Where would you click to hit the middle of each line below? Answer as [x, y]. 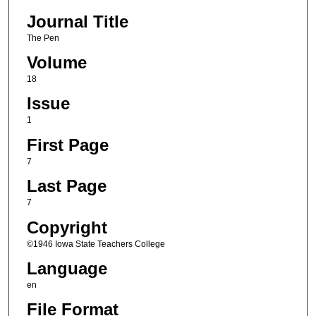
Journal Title [77, 21]
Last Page [66, 186]
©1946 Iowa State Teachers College [96, 244]
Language [67, 268]
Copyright [67, 227]
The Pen [43, 38]
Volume [56, 62]
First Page [67, 145]
